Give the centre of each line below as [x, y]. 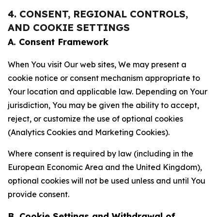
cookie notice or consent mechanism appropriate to [104, 78]
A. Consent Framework [58, 42]
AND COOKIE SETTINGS [69, 27]
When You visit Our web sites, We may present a [97, 64]
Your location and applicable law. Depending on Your [108, 92]
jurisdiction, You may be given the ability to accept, [103, 105]
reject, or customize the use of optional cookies [95, 119]
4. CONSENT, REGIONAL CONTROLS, [98, 14]
